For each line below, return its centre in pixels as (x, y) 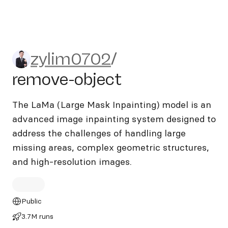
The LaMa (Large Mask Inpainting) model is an (112, 105)
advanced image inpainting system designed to (114, 119)
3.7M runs (37, 216)
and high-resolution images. (72, 162)
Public (31, 201)
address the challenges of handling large (99, 133)
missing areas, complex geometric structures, (111, 147)
